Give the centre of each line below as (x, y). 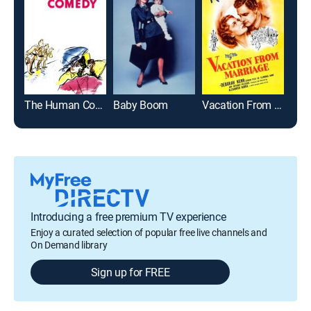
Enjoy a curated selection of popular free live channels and (149, 232)
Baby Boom (141, 104)
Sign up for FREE (130, 272)
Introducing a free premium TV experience (128, 216)
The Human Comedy (99, 104)
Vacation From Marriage (278, 104)
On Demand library (69, 244)
